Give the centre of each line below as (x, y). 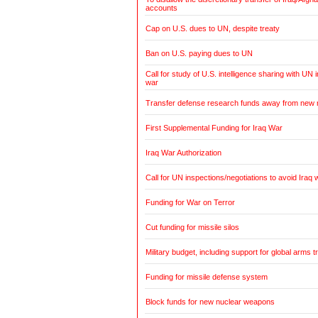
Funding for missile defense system (206, 277)
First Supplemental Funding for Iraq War (214, 128)
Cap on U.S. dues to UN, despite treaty (212, 29)
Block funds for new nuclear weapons (210, 302)
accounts (161, 8)
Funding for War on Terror (190, 203)
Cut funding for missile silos (192, 227)
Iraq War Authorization (183, 153)
